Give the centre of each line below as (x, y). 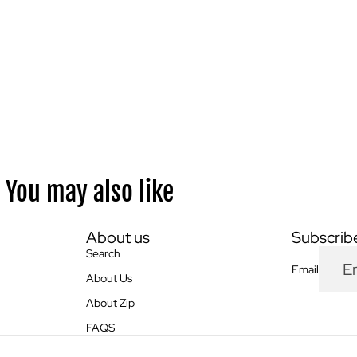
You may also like (89, 192)
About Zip (110, 303)
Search (103, 254)
